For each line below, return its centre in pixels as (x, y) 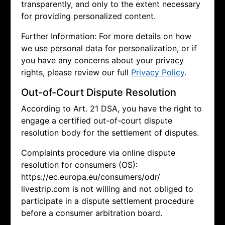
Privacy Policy (158, 73)
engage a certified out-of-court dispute (97, 121)
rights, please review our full (76, 73)
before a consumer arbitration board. (92, 213)
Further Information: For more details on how (106, 36)
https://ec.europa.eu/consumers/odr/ (91, 177)
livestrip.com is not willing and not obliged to (107, 189)
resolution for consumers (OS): (79, 165)
